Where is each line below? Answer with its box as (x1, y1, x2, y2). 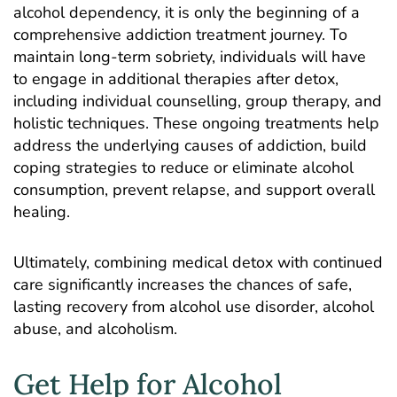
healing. (13, 201, 70, 223)
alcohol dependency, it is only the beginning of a (13, 2, 360, 24)
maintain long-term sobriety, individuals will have (13, 46, 366, 68)
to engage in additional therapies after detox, (13, 68, 339, 90)
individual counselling (82, 90, 237, 113)
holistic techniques (13, 113, 145, 135)
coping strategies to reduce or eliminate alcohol (13, 157, 354, 179)
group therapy (245, 90, 346, 113)
